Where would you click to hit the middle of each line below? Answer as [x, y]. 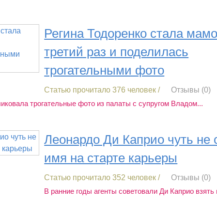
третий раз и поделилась [116, 52]
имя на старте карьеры [111, 158]
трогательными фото [104, 70]
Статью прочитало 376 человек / [102, 90]
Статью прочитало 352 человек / [102, 178]
